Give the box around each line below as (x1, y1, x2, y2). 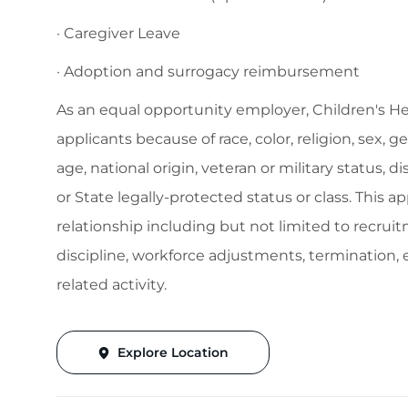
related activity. (56, 276, 174, 294)
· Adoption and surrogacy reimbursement (56, 63, 363, 81)
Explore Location (117, 344, 229, 362)
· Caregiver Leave (56, 25, 180, 43)
